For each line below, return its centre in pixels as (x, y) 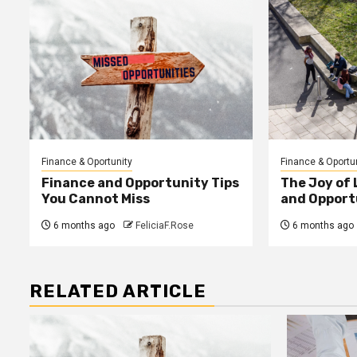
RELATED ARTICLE (118, 291)
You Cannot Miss (96, 198)
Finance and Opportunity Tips (140, 182)
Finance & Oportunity (87, 161)
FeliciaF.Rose (165, 225)
